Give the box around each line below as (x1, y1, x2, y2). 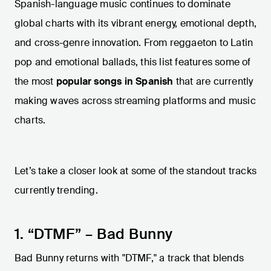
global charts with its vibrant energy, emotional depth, (15, 17, 257, 30)
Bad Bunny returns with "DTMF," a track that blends (15, 252, 244, 265)
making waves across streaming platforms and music (15, 94, 256, 108)
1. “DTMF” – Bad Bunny (15, 224, 173, 244)
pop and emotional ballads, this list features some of (15, 56, 251, 69)
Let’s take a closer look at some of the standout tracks (15, 165, 257, 178)
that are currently (173, 75, 253, 88)
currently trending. (15, 184, 98, 197)
